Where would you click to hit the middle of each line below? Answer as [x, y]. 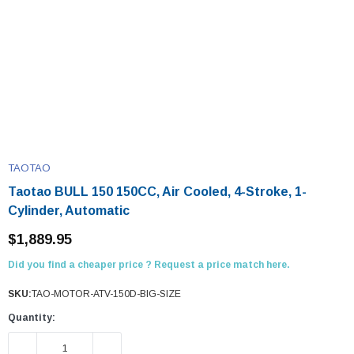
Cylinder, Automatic [69, 211]
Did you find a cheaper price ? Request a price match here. [149, 265]
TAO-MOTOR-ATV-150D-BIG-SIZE [106, 294]
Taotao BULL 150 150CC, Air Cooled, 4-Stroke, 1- [157, 192]
